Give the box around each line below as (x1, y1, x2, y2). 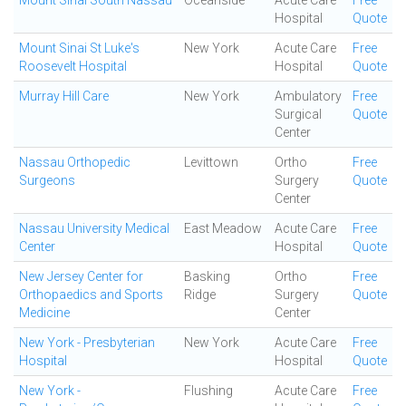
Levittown (184, 155, 238, 169)
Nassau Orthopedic (19, 155, 130, 169)
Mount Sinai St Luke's (19, 41, 140, 55)
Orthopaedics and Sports (19, 287, 163, 302)
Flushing (184, 383, 233, 398)
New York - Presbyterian (19, 335, 155, 350)
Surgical (275, 107, 322, 121)
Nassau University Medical (19, 221, 169, 236)
